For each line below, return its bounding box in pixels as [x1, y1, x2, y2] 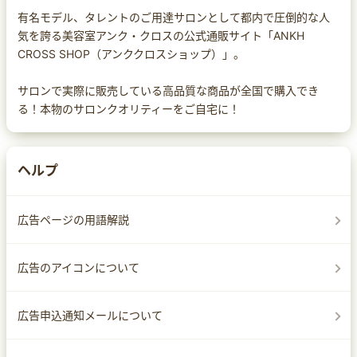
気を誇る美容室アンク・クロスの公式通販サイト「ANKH [18, 28, 304, 42]
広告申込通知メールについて [18, 308, 163, 322]
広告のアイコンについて [18, 260, 139, 274]
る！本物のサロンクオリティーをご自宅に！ [18, 101, 240, 116]
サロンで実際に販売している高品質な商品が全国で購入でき [18, 83, 319, 97]
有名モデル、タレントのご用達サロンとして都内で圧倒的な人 [18, 10, 330, 24]
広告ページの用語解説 [18, 212, 129, 226]
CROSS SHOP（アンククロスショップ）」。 [18, 46, 245, 61]
